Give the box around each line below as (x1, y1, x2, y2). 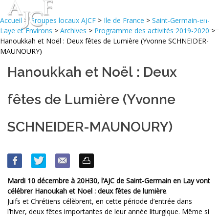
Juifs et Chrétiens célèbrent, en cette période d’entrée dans (7, 197, 192, 206)
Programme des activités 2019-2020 (94, 26, 209, 36)
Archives (60, 26, 87, 36)
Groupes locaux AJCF (30, 16, 98, 25)
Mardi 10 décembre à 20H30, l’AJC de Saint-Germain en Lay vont (7, 176, 210, 186)
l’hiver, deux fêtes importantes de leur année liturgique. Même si (7, 207, 209, 217)
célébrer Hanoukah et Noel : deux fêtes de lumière (7, 186, 166, 196)
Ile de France (104, 16, 144, 25)
